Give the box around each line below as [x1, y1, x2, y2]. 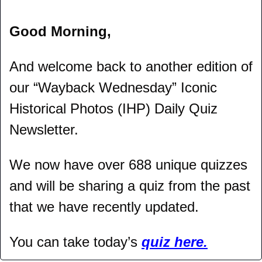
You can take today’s [9, 234, 142, 250]
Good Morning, [9, 23, 111, 39]
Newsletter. [9, 122, 78, 137]
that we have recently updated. [9, 199, 199, 215]
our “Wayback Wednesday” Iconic [9, 80, 217, 95]
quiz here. [142, 234, 208, 250]
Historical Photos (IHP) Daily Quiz [9, 101, 218, 116]
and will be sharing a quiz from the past [9, 178, 250, 194]
